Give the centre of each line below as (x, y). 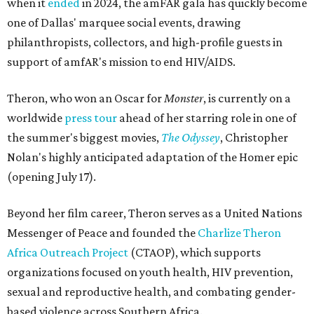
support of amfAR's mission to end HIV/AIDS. (121, 62)
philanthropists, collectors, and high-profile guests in (145, 42)
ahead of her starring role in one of (207, 118)
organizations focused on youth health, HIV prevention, (150, 272)
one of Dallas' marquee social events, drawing (124, 23)
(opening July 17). (52, 177)
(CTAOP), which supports (194, 253)
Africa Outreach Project (68, 253)
